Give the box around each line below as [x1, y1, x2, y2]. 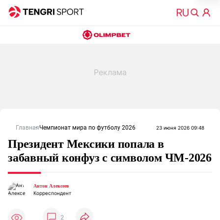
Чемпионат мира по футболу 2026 [39, 124, 136, 131]
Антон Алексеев [33, 183, 69, 189]
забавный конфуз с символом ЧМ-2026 [8, 151, 212, 164]
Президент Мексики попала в [8, 137, 164, 150]
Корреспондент [33, 190, 71, 196]
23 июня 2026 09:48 [156, 125, 204, 131]
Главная [16, 124, 39, 131]
